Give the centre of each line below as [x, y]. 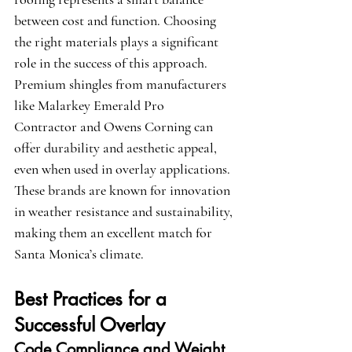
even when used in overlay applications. [124, 169]
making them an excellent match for [115, 233]
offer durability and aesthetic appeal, [117, 148]
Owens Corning [147, 127]
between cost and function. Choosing [117, 21]
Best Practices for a [93, 299]
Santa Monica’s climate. [79, 254]
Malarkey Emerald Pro [103, 106]
